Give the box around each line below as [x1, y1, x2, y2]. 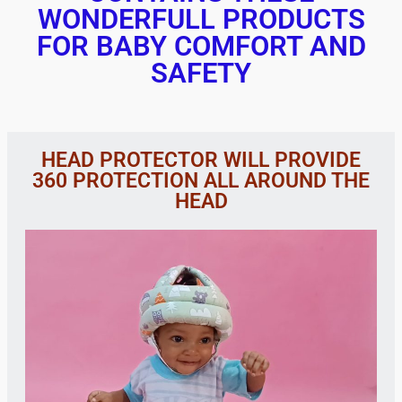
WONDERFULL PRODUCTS [37, 3, 365, 37]
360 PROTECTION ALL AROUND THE [32, 169, 370, 194]
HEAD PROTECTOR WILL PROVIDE [41, 148, 361, 173]
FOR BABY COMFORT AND [36, 30, 366, 64]
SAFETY [151, 57, 251, 91]
